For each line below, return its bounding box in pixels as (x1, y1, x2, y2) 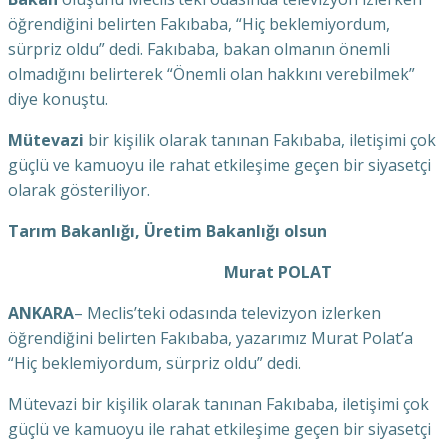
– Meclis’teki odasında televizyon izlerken (74, 302, 381, 324)
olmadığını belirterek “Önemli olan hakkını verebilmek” (8, 63, 415, 85)
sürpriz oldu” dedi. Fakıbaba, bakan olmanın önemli (8, 38, 390, 60)
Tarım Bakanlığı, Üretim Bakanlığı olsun (8, 220, 327, 242)
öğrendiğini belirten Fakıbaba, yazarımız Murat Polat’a (8, 327, 413, 349)
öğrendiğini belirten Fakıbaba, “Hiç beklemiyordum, (8, 13, 390, 35)
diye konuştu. (8, 88, 108, 110)
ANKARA (8, 302, 74, 324)
